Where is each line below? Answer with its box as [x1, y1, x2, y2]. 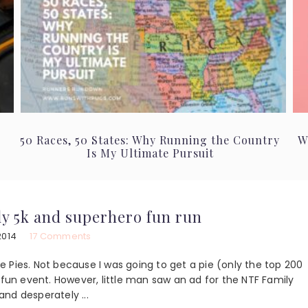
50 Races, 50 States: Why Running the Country [20, 132, 280, 147]
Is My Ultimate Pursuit [86, 145, 214, 160]
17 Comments [30, 229, 91, 243]
